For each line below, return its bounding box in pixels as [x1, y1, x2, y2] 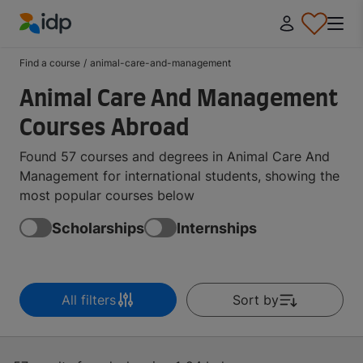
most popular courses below [19, 187, 194, 203]
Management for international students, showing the [19, 168, 340, 184]
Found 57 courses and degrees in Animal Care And [19, 148, 330, 164]
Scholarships [52, 219, 144, 237]
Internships [177, 219, 257, 237]
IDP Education [19, 35, 105, 52]
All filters [61, 292, 116, 308]
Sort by [232, 292, 279, 308]
